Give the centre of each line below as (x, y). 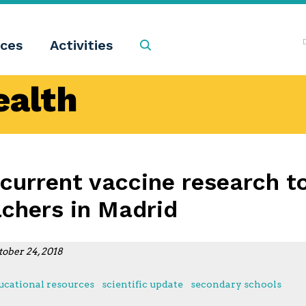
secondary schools (236, 284)
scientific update (142, 284)
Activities (81, 45)
